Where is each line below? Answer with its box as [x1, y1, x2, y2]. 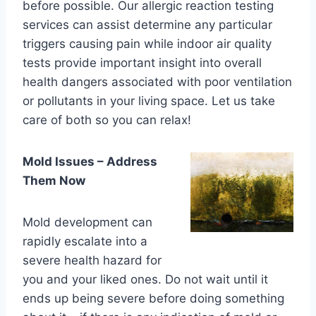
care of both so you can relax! [23, 113, 191, 127]
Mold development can [23, 215, 152, 229]
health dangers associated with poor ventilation [23, 75, 292, 89]
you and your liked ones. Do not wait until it [23, 272, 268, 286]
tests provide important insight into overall [23, 56, 262, 70]
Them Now [23, 174, 85, 188]
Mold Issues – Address [23, 154, 157, 169]
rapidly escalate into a [23, 234, 147, 248]
